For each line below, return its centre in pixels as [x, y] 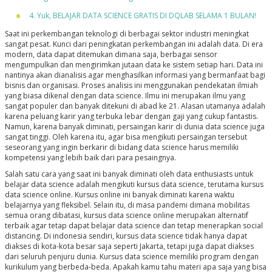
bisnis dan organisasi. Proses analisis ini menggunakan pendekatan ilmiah [131, 86]
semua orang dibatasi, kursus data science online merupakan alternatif [126, 216]
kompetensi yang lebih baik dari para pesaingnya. [91, 158]
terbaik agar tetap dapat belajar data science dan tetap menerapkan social [134, 226]
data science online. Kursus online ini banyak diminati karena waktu [119, 195]
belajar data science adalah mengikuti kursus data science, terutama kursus [134, 185]
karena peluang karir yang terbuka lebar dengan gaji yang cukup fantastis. [131, 117]
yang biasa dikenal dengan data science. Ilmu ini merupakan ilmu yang [125, 96]
